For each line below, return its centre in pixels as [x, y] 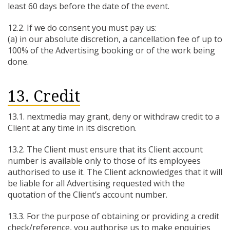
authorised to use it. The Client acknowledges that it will [115, 172]
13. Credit [44, 96]
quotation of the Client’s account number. [88, 195]
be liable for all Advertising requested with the [96, 183]
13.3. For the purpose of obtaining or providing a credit [113, 216]
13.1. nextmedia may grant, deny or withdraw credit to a [114, 117]
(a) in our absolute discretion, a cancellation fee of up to [115, 39]
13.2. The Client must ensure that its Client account [105, 149]
